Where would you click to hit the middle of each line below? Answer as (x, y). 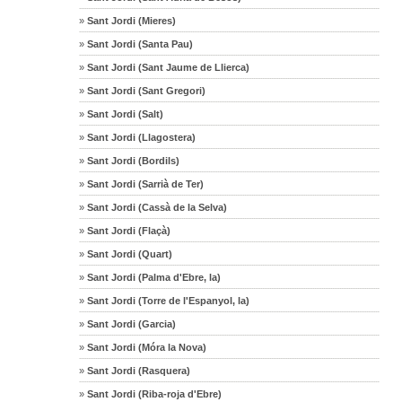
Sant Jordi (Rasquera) (138, 370)
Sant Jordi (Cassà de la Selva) (156, 207)
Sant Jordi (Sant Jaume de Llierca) (167, 67)
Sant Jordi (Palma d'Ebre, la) (153, 277)
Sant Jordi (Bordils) (132, 160)
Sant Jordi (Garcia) (131, 323)
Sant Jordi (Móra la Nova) (146, 347)
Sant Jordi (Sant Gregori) (145, 90)
